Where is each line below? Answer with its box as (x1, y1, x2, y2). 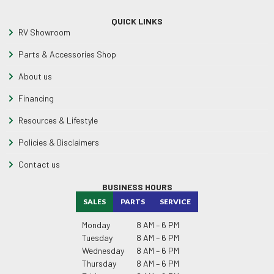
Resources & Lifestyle (18, 115, 98, 125)
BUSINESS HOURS (102, 182, 172, 192)
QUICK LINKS (111, 16, 163, 26)
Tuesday (82, 232, 113, 243)
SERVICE (160, 197, 191, 206)
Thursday (82, 258, 116, 268)
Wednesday (82, 245, 124, 256)
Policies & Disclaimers (18, 137, 99, 147)
